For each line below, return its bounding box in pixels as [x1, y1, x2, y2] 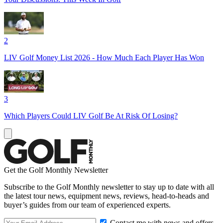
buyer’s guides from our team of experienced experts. [4, 200, 171, 209]
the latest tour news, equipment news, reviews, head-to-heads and [4, 191, 209, 200]
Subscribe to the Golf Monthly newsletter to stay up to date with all [4, 182, 214, 191]
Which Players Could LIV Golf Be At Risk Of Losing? [4, 111, 178, 120]
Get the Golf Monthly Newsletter [4, 165, 108, 174]
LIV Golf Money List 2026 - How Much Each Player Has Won [4, 53, 204, 62]
